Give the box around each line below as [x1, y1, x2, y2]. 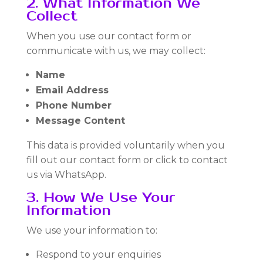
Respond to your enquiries [35, 249, 161, 260]
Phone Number [35, 100, 112, 111]
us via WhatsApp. [26, 169, 106, 180]
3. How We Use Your [26, 190, 176, 205]
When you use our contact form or [26, 31, 191, 42]
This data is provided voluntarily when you [26, 140, 225, 151]
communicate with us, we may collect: [26, 45, 205, 56]
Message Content [35, 115, 125, 126]
